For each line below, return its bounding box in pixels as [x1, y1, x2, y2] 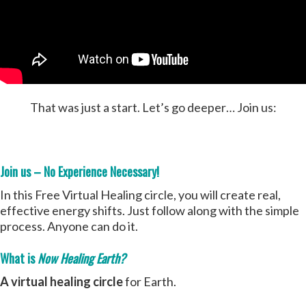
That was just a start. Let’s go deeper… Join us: [29, 100, 277, 115]
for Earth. [123, 274, 176, 290]
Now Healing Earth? [38, 249, 126, 268]
